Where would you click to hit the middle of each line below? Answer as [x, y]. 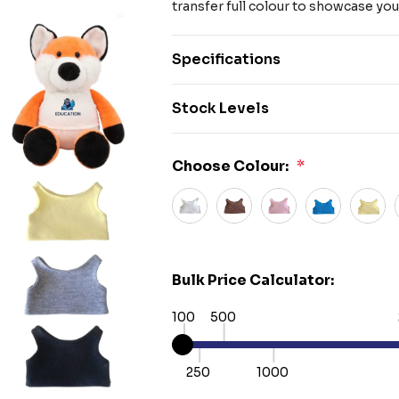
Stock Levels [221, 108]
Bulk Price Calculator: [253, 280]
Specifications [227, 59]
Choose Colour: [231, 166]
